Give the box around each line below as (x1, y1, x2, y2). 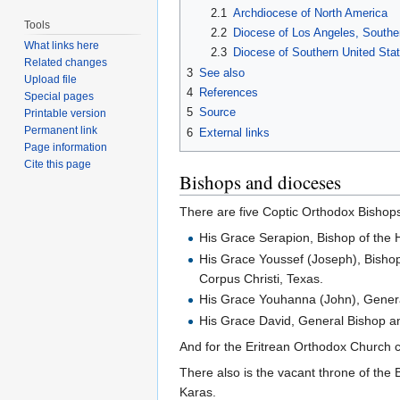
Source (199, 105, 236, 120)
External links (199, 125, 270, 139)
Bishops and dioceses (179, 170, 341, 196)
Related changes (24, 56, 108, 70)
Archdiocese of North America (232, 5, 387, 20)
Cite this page (24, 158, 92, 171)
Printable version (24, 107, 107, 121)
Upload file (24, 73, 78, 87)
